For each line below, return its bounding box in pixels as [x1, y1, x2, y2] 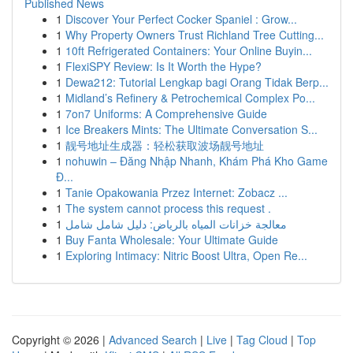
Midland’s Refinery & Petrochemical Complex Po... [65, 90, 315, 106]
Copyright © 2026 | [12, 332, 109, 347]
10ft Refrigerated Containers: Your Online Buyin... [65, 43, 312, 58]
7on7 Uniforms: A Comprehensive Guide [65, 106, 267, 121]
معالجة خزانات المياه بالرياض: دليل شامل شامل [65, 216, 287, 232]
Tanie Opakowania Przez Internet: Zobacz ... [65, 184, 288, 200]
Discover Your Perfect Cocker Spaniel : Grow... [65, 11, 297, 27]
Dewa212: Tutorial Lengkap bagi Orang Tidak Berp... [65, 74, 329, 90]
